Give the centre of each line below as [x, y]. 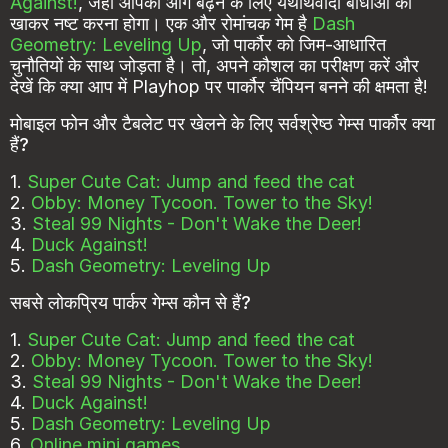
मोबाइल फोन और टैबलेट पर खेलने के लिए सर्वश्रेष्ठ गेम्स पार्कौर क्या [222, 124]
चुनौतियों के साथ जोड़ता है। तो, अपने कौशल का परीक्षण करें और [214, 66]
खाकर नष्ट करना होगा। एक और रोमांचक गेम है [161, 24]
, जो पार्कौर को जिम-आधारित [294, 45]
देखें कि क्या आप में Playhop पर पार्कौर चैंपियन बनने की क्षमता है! [219, 87]
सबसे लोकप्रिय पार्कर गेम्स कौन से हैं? [130, 303]
